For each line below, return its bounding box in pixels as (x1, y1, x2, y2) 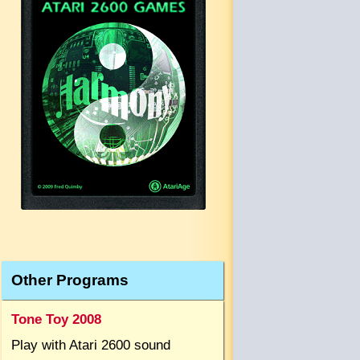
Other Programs (11, 271, 129, 288)
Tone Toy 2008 (11, 311, 101, 327)
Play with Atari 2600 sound (11, 337, 170, 353)
